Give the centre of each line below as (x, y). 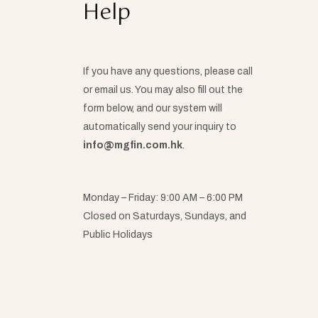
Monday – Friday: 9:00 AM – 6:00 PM (163, 198)
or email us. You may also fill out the (163, 90)
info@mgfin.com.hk (133, 146)
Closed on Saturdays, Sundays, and (165, 216)
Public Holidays (118, 235)
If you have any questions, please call (168, 72)
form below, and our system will (153, 109)
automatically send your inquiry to (160, 127)
